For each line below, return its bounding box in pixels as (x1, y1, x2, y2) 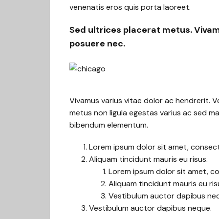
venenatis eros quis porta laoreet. (69, 2, 191, 12)
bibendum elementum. (69, 120, 148, 130)
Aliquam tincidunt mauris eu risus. (89, 154, 208, 164)
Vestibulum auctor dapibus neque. (89, 203, 212, 213)
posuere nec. (69, 38, 125, 49)
